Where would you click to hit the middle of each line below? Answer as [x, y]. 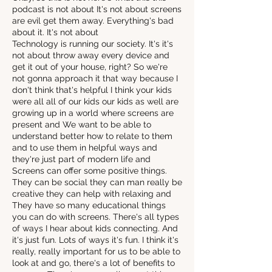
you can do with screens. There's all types [96, 217]
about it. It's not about [55, 32]
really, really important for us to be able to [96, 251]
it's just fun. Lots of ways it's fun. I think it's [95, 240]
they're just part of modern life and [81, 159]
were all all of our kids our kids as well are [95, 101]
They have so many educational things [89, 205]
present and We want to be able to [82, 124]
